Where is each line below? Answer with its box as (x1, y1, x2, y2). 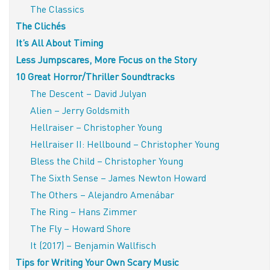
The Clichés (16, 19, 66, 32)
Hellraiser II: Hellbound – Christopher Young (30, 137, 219, 150)
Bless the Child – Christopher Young (30, 154, 183, 167)
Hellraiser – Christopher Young (30, 120, 162, 133)
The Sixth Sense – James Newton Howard (30, 171, 206, 184)
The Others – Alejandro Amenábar (30, 187, 174, 201)
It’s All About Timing (16, 36, 103, 49)
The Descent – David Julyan (30, 86, 146, 99)
